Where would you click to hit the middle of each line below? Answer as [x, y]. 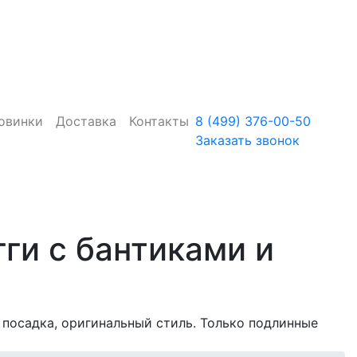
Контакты [159, 121]
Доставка [86, 121]
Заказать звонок [248, 140]
